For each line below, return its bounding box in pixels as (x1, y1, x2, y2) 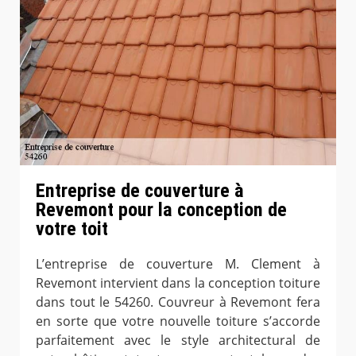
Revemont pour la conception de (36, 198, 287, 221)
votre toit (36, 217, 108, 240)
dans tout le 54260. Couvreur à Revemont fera (36, 292, 320, 311)
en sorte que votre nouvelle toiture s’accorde (36, 311, 320, 330)
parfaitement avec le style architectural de (36, 331, 320, 349)
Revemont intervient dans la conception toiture (36, 273, 320, 292)
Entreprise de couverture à (36, 179, 244, 202)
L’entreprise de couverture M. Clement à (36, 254, 320, 273)
